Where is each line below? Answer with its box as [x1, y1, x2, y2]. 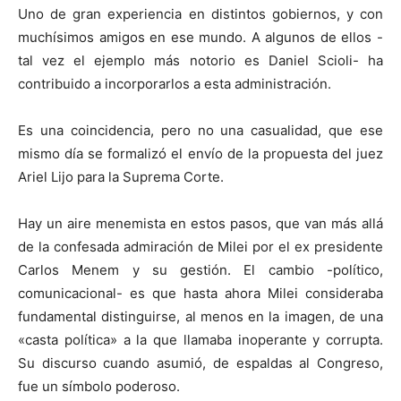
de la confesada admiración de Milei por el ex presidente [18, 238, 383, 256]
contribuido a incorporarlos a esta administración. [18, 75, 331, 93]
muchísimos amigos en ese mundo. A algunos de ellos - [18, 29, 383, 47]
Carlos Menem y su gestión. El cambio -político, [18, 261, 383, 279]
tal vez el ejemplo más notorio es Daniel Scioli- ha [18, 52, 383, 70]
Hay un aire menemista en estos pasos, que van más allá [18, 215, 383, 233]
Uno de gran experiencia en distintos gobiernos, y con [18, 5, 383, 23]
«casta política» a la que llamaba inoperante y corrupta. [18, 331, 383, 349]
